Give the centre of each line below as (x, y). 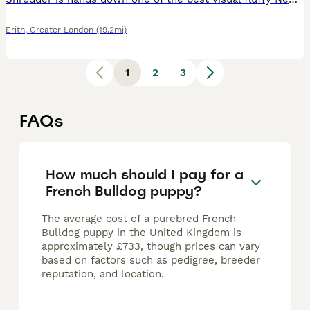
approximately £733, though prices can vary (151, 247)
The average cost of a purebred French (139, 219)
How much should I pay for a (145, 174)
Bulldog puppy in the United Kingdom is (142, 233)
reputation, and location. (103, 274)
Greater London (62, 30)
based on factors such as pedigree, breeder (151, 261)
